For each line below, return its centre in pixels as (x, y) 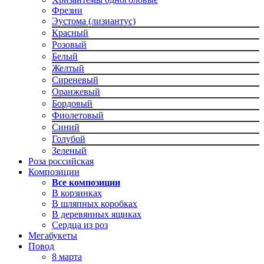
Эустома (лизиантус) (94, 21)
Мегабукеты (53, 236)
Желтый (68, 68)
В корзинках (77, 193)
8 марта (67, 257)
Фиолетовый (78, 115)
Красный (70, 33)
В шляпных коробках (95, 204)
